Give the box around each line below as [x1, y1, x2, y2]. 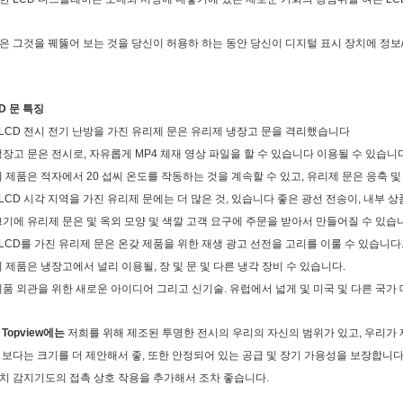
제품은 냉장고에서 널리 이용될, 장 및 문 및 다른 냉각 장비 [3, 260, 283, 273]
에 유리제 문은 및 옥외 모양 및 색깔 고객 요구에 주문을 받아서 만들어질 [13, 215, 359, 228]
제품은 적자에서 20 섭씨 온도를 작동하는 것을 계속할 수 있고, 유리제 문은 [3, 170, 363, 183]
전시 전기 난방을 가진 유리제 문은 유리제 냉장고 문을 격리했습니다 [21, 125, 350, 138]
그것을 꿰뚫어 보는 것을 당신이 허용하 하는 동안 [10, 37, 250, 49]
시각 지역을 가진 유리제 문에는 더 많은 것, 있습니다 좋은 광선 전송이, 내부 [21, 193, 385, 205]
